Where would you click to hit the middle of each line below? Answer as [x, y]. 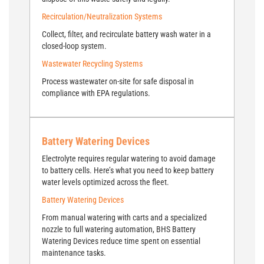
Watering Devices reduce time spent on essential [121, 241]
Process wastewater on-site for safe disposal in [118, 81]
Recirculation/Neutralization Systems [102, 16]
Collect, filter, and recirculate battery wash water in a [126, 34]
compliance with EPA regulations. [96, 93]
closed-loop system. [74, 46]
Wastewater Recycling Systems [92, 64]
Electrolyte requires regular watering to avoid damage [129, 159]
